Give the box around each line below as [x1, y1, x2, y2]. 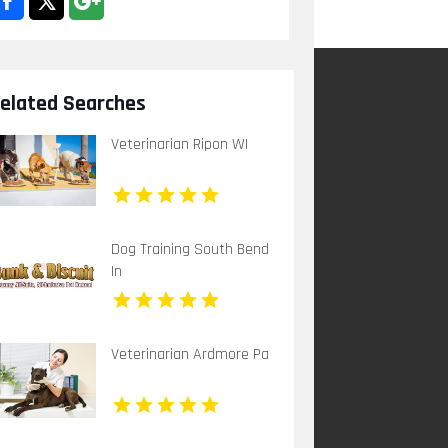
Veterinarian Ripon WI [111, 133, 249, 155]
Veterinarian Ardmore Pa [111, 343, 270, 365]
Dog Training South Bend [111, 238, 270, 260]
